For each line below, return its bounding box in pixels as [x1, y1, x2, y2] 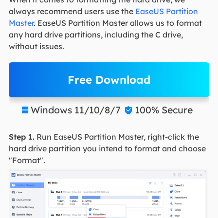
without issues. [8, 41, 66, 52]
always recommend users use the [8, 6, 135, 17]
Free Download [67, 73, 151, 87]
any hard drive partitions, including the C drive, [8, 30, 183, 40]
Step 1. [8, 132, 35, 142]
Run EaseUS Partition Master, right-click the [34, 132, 199, 142]
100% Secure [134, 104, 193, 116]
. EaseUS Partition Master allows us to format [33, 18, 202, 28]
